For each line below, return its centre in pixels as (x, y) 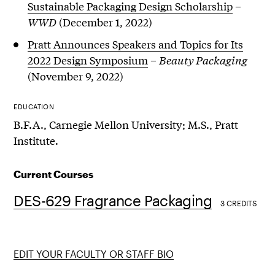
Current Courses (54, 174)
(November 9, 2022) (75, 76)
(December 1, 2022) (104, 21)
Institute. (36, 140)
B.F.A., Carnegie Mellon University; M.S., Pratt (126, 124)
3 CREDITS (239, 203)
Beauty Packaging (203, 60)
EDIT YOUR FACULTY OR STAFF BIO (94, 254)
